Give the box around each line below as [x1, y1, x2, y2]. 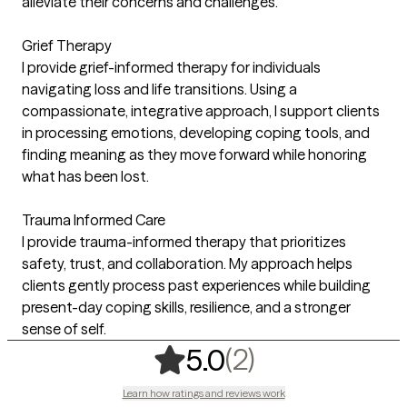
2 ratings [263, 340, 369, 376]
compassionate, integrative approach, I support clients [22, 101, 380, 120]
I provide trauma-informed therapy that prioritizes [22, 232, 346, 251]
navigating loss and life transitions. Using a [22, 79, 297, 98]
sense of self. [22, 319, 106, 338]
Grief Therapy [22, 35, 112, 55]
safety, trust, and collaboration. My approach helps [22, 253, 352, 273]
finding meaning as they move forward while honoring [22, 144, 367, 164]
